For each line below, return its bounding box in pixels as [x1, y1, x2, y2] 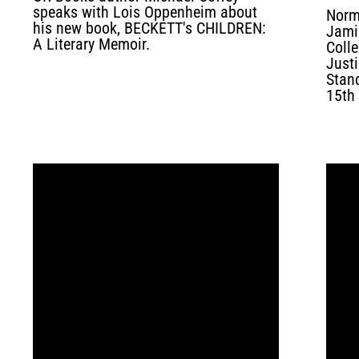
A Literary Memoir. [32, 34, 150, 54]
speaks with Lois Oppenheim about [32, 2, 257, 22]
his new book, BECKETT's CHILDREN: [32, 18, 266, 38]
